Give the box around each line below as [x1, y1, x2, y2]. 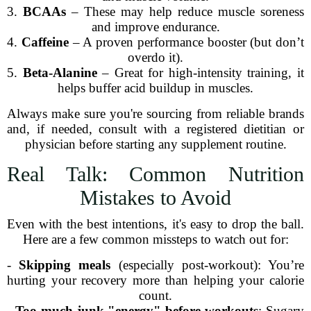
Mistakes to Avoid [80, 186, 231, 209]
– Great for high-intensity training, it [96, 65, 305, 80]
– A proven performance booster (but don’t [68, 35, 304, 49]
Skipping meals [19, 258, 111, 272]
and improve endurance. [91, 19, 220, 34]
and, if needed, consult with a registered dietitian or [7, 121, 304, 136]
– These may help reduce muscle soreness [66, 4, 304, 19]
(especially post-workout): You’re [110, 258, 305, 272]
